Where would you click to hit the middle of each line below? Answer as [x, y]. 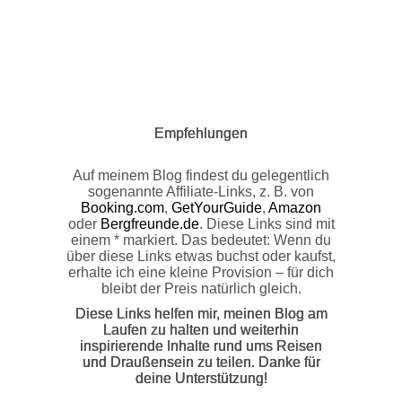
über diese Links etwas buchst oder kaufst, [201, 257]
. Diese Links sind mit [267, 224]
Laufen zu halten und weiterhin [201, 330]
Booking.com [122, 208]
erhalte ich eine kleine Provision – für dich [201, 273]
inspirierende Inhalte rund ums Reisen [201, 346]
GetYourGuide [217, 208]
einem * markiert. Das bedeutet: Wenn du [201, 240]
